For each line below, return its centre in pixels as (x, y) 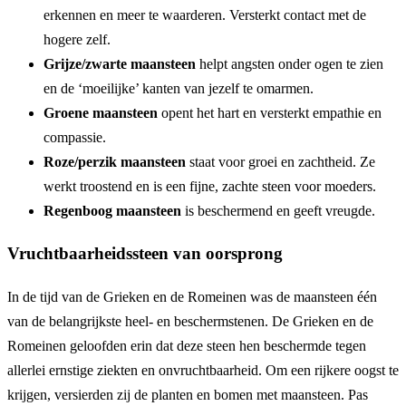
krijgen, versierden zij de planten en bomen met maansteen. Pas (188, 395)
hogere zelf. (77, 39)
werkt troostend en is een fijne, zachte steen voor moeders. (210, 186)
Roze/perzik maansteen (116, 161)
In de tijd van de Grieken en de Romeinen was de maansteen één (192, 297)
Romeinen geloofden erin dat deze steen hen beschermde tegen (187, 346)
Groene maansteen (102, 112)
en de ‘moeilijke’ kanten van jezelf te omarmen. (179, 88)
